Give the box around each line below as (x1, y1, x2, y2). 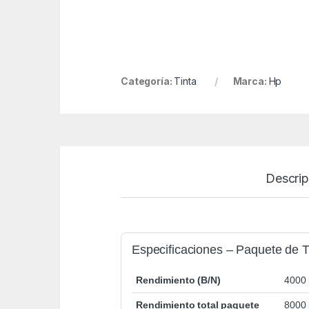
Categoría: (121, 75, 175, 88)
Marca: (232, 75, 269, 88)
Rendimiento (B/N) (136, 275, 221, 286)
